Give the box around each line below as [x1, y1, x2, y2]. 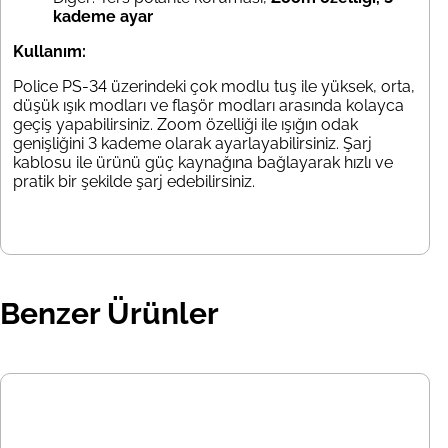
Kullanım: [13, 42, 86, 62]
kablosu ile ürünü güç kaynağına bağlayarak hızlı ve [13, 153, 393, 173]
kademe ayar [53, 7, 153, 27]
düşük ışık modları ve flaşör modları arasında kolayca [13, 96, 404, 116]
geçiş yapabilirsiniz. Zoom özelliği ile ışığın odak [13, 115, 358, 135]
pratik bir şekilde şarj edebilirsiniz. [13, 172, 255, 192]
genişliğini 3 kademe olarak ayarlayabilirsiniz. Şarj [13, 134, 372, 154]
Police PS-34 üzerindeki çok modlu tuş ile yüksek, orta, [13, 77, 415, 97]
